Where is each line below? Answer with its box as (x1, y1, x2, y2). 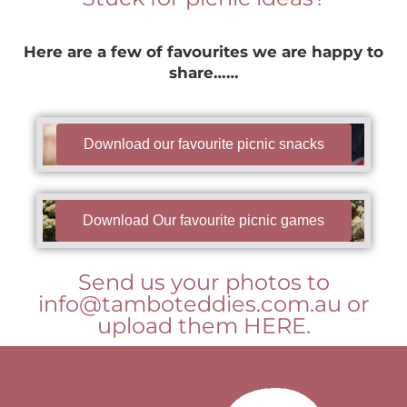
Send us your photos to (77, 267, 330, 295)
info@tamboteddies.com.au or (37, 289, 370, 317)
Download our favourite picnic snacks (83, 135, 324, 152)
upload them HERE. (96, 311, 311, 339)
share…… (168, 63, 239, 82)
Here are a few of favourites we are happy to (24, 42, 383, 61)
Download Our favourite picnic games (83, 212, 324, 228)
